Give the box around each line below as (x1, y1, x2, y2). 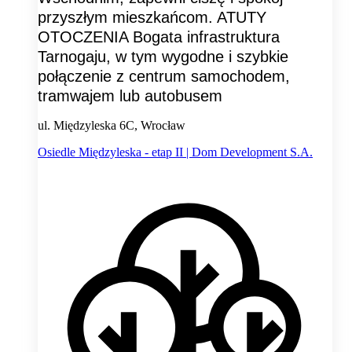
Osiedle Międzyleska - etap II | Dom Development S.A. (38, 145, 313, 159)
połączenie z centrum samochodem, (38, 68, 290, 86)
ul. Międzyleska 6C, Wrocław (38, 119, 185, 133)
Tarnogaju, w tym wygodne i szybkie (38, 48, 288, 66)
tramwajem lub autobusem (38, 87, 222, 105)
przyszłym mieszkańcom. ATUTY (38, 9, 266, 27)
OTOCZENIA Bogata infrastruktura (38, 28, 280, 46)
